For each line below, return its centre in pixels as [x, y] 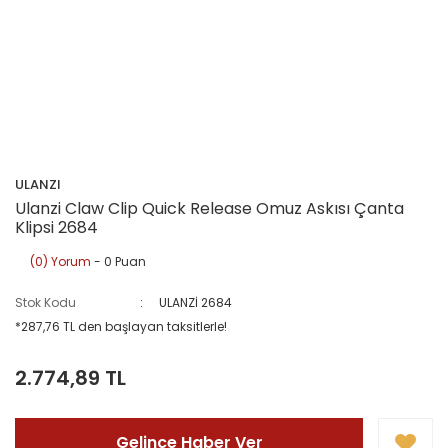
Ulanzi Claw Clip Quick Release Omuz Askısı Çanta [209, 208]
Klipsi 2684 [56, 227]
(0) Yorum [60, 261]
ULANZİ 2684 [196, 302]
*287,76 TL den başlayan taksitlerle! [121, 326]
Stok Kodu [45, 302]
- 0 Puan [118, 261]
